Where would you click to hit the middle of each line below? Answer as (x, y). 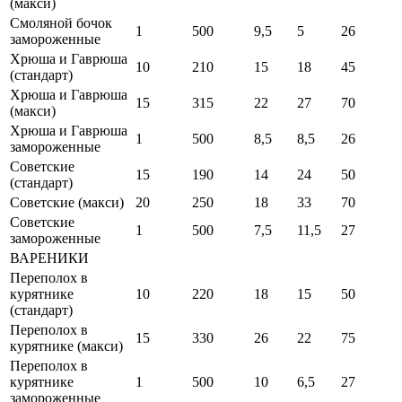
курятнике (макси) (66, 346)
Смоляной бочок (61, 23)
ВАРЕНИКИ (49, 258)
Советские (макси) (67, 203)
